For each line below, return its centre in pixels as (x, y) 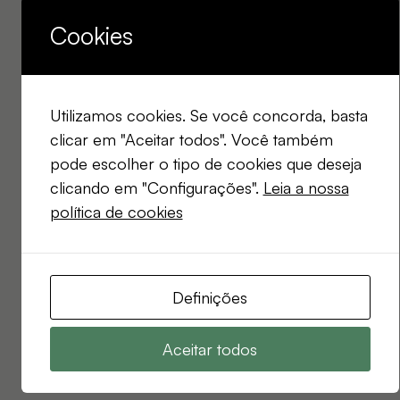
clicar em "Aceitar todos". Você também (191, 139)
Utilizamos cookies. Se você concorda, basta (208, 115)
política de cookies (116, 211)
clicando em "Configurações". (156, 187)
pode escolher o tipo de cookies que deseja (205, 163)
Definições (210, 297)
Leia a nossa (306, 187)
